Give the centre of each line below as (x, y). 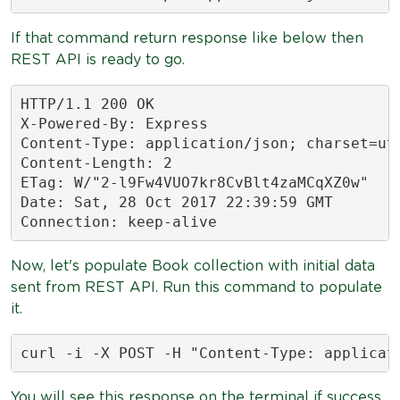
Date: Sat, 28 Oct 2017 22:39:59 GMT (176, 202)
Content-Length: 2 (96, 162)
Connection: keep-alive (118, 221)
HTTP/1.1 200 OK (87, 104)
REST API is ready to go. (98, 60)
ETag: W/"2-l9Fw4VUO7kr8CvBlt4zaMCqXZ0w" (194, 182)
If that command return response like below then (187, 38)
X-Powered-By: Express (114, 123)
